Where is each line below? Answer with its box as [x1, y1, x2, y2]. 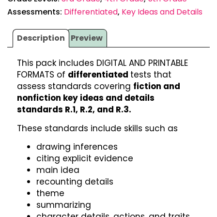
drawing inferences [36, 141, 118, 153]
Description [17, 32, 65, 44]
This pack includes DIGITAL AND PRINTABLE [17, 57, 188, 69]
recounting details [36, 176, 113, 188]
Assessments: [7, 6, 64, 18]
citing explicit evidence [36, 153, 133, 165]
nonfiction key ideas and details [17, 92, 155, 104]
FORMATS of [17, 69, 68, 81]
